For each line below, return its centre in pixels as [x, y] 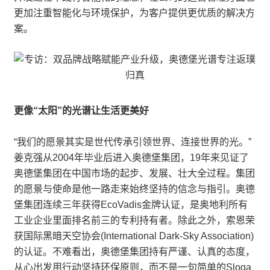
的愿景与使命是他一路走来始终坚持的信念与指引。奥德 [134, 189]
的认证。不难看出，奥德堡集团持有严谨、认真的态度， [134, 252]
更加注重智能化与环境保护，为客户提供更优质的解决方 [134, 13]
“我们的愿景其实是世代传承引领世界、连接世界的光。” [133, 142]
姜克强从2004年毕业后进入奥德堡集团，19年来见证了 [131, 158]
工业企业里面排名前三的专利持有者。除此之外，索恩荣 [134, 220]
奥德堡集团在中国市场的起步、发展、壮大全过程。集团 [134, 173]
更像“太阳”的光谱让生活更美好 [81, 111]
